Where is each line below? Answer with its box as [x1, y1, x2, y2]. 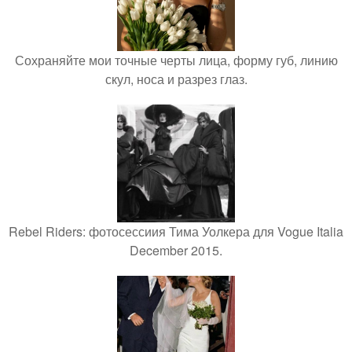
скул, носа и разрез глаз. [104, 70, 247, 88]
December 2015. [130, 241, 222, 259]
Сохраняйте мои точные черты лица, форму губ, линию [14, 51, 338, 69]
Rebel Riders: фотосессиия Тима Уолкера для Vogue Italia [9, 222, 343, 240]
